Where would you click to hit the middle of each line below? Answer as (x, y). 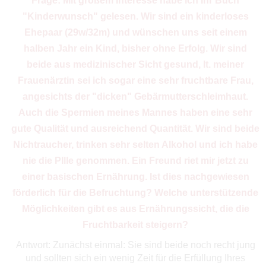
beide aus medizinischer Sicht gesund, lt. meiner (136, 64)
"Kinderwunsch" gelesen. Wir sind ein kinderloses (135, 16)
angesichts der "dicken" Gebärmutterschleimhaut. (136, 96)
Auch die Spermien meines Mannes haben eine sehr (136, 112)
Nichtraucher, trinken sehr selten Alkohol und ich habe (136, 144)
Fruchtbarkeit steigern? (136, 224)
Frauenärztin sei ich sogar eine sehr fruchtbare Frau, (135, 80)
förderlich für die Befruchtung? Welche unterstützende (136, 192)
